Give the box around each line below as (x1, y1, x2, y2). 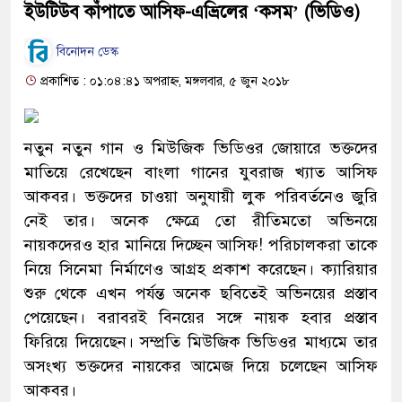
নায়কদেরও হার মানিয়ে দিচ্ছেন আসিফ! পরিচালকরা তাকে (24, 234, 378, 255)
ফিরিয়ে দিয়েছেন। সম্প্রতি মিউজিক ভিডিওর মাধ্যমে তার (24, 331, 378, 352)
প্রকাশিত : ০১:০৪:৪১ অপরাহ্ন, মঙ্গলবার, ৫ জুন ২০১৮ (37, 73, 290, 89)
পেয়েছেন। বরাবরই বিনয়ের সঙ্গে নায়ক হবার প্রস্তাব (24, 307, 378, 328)
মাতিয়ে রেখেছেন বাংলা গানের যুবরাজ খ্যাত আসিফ (24, 162, 378, 182)
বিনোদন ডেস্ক (53, 44, 118, 60)
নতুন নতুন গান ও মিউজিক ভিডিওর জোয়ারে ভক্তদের (24, 137, 378, 158)
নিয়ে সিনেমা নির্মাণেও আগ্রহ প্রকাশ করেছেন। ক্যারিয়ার (24, 258, 378, 279)
